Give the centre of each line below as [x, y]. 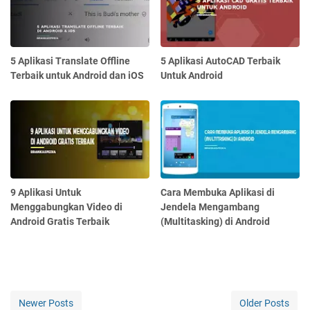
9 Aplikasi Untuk [46, 193]
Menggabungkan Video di [66, 207]
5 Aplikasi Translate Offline [70, 61]
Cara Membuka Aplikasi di [218, 193]
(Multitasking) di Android [216, 222]
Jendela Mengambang [210, 207]
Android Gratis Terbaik [60, 222]
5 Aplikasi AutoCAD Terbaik [221, 61]
